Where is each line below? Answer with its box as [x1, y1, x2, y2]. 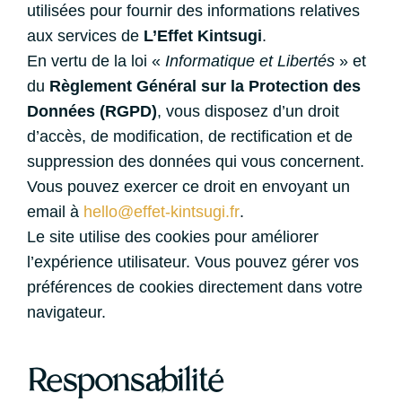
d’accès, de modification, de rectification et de [27, 127, 353, 145]
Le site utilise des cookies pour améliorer [27, 228, 319, 246]
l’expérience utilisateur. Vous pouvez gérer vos [27, 253, 359, 271]
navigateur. [27, 303, 106, 321]
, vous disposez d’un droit [157, 102, 339, 120]
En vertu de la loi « [27, 52, 165, 70]
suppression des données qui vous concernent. [27, 153, 364, 170]
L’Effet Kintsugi [144, 27, 262, 45]
